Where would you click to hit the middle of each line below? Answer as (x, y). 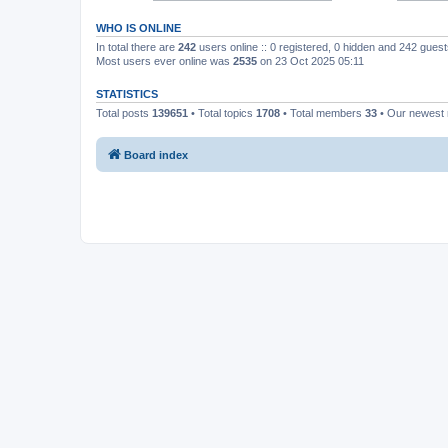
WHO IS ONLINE (138, 28)
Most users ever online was (164, 61)
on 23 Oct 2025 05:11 (310, 61)
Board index (156, 154)
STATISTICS (127, 94)
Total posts (124, 113)
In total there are (137, 47)
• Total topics (222, 113)
